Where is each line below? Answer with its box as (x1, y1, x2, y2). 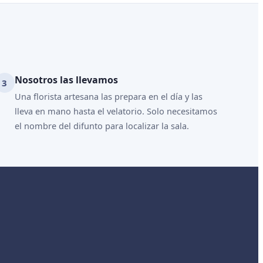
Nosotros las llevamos (14, 73, 118, 86)
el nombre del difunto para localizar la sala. (14, 120, 189, 131)
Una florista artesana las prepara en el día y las (14, 90, 203, 102)
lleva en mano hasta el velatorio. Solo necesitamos (14, 105, 217, 117)
